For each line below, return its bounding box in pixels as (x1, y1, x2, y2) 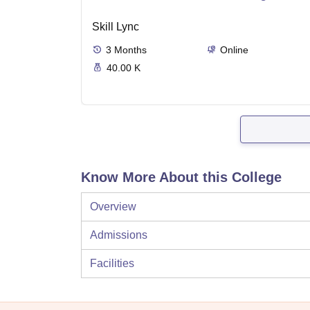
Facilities (90, 257, 134, 270)
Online (219, 44, 248, 56)
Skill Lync (92, 21, 139, 33)
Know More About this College (81, 170, 282, 185)
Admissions (90, 229, 147, 241)
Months (114, 44, 147, 56)
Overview (90, 201, 136, 213)
